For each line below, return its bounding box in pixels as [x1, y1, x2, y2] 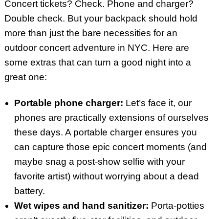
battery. [14, 185, 45, 196]
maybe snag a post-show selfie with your [14, 156, 185, 167]
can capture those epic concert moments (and [14, 141, 207, 152]
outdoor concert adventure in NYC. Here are [4, 42, 189, 53]
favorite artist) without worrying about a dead [14, 171, 199, 181]
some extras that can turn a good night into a [4, 57, 191, 67]
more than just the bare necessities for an [4, 27, 177, 38]
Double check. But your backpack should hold [4, 13, 197, 23]
